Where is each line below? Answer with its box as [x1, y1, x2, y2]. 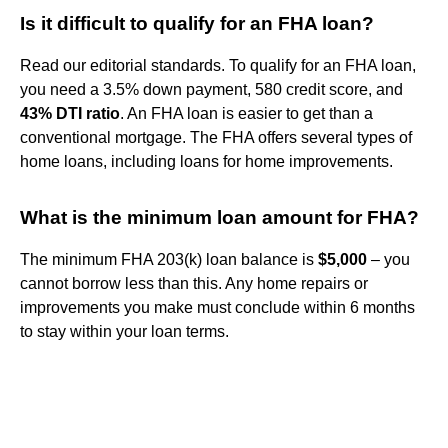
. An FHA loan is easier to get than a [120, 104, 373, 122]
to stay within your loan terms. [20, 322, 229, 340]
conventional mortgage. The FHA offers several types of [20, 128, 412, 146]
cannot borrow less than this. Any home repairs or [20, 274, 368, 292]
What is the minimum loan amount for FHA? [20, 206, 419, 228]
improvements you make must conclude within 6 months [20, 298, 415, 316]
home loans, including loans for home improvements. [20, 152, 393, 170]
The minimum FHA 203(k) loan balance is [20, 250, 318, 268]
